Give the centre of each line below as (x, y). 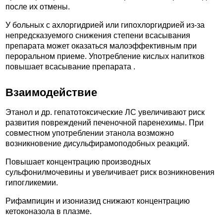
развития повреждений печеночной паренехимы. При (105, 123)
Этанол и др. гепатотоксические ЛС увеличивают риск (105, 112)
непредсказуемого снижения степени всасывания (98, 35)
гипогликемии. (32, 183)
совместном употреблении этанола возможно (90, 133)
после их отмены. (38, 6)
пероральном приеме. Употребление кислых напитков (105, 56)
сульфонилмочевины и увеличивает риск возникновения (110, 172)
